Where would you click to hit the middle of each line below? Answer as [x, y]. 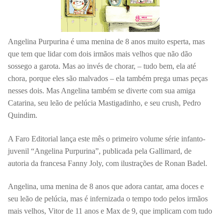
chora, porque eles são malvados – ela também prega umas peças [108, 79]
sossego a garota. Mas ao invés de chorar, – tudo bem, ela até [102, 66]
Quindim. [23, 115]
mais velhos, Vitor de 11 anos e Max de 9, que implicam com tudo [110, 211]
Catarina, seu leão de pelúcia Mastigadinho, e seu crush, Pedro [104, 103]
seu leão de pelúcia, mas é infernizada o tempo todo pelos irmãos [108, 199]
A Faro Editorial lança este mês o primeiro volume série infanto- [107, 138]
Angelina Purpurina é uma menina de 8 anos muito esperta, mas [106, 42]
